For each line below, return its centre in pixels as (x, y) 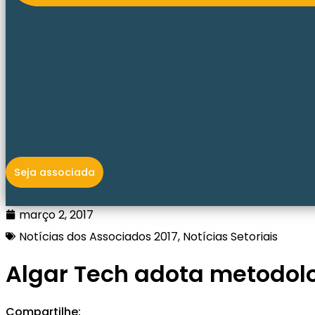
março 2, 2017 (56, 214)
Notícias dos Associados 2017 (98, 236)
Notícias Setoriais (230, 236)
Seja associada (54, 172)
